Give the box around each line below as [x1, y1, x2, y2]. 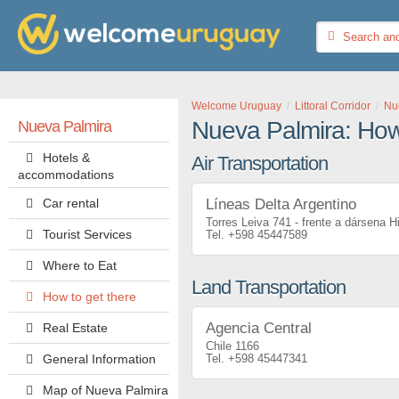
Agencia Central [206, 320, 312, 337]
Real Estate [42, 321, 108, 335]
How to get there [42, 289, 136, 304]
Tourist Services [42, 227, 132, 241]
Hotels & [42, 151, 90, 165]
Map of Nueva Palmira [42, 383, 168, 397]
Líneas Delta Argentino [206, 196, 356, 213]
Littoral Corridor [295, 100, 370, 112]
